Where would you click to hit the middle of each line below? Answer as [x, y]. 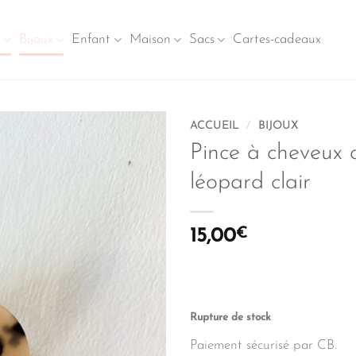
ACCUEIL [215, 126]
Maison [150, 39]
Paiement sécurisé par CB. [263, 346]
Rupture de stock [230, 317]
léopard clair [250, 183]
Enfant [91, 39]
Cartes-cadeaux [277, 39]
